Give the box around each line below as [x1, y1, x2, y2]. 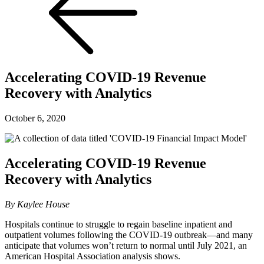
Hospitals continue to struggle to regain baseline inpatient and [5, 219, 232, 230]
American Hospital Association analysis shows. [5, 251, 180, 262]
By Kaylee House [5, 199, 70, 210]
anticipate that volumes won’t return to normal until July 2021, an [5, 240, 247, 251]
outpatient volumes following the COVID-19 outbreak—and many [5, 230, 253, 240]
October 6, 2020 [5, 113, 65, 124]
